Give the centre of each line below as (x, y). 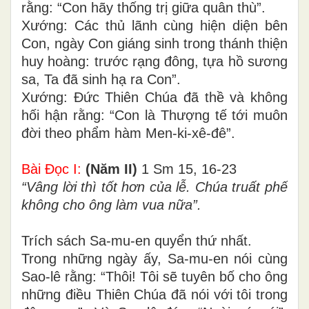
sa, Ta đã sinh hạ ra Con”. (101, 80)
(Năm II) (111, 169)
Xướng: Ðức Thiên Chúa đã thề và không (154, 98)
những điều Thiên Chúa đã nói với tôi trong (154, 295)
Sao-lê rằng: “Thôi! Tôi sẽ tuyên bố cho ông (154, 277)
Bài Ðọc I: (51, 169)
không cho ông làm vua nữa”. (111, 205)
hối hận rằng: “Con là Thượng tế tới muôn (154, 116)
